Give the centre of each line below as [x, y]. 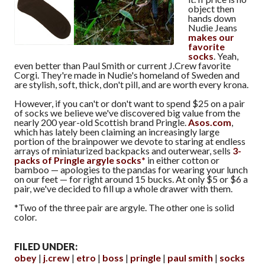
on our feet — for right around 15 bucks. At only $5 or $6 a [131, 179]
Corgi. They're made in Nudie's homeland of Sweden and [127, 75]
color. [25, 216]
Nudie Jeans [213, 27]
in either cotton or [182, 160]
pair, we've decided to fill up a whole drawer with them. [123, 188]
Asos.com [210, 122]
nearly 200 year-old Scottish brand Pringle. [101, 122]
